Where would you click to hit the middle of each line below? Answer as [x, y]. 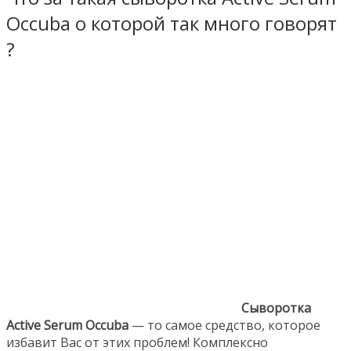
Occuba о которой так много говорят [172, 23]
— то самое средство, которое [224, 325]
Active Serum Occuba [67, 325]
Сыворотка [276, 308]
